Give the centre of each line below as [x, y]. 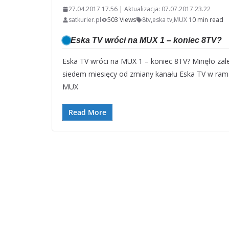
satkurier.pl [85, 20]
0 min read [208, 20]
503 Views [122, 20]
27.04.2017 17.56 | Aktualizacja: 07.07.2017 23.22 [140, 9]
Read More [87, 112]
